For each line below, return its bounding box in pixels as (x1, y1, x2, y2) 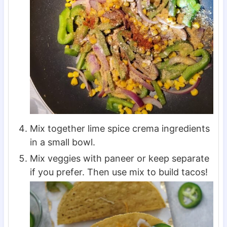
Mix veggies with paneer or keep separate (29, 153, 209, 164)
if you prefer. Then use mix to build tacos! (29, 166, 208, 177)
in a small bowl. (29, 136, 95, 147)
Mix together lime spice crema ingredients (29, 123, 210, 134)
